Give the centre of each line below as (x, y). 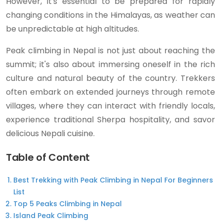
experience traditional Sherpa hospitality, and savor (110, 120)
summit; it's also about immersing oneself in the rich (110, 64)
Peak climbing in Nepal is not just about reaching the (110, 51)
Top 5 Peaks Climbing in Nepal (68, 204)
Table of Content (48, 157)
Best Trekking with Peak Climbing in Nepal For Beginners (113, 180)
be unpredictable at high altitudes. (73, 29)
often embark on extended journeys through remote (110, 92)
